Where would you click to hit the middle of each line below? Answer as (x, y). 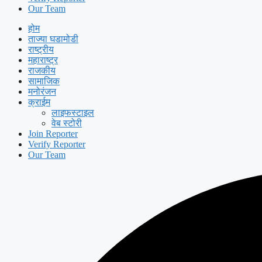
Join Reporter (53, 133)
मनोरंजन (42, 91)
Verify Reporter (57, 144)
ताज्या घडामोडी (53, 39)
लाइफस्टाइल (73, 112)
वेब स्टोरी (67, 123)
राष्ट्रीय (41, 49)
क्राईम (39, 102)
